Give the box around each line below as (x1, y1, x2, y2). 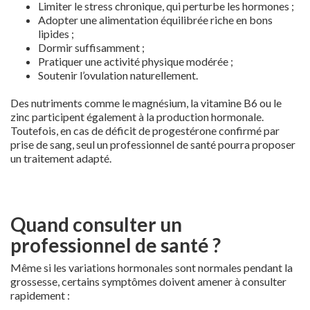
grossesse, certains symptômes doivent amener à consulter (10, 274, 286, 288)
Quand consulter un (10, 212, 182, 236)
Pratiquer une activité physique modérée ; (38, 54, 233, 68)
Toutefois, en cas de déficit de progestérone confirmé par (10, 123, 280, 137)
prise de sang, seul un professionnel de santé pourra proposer (10, 137, 295, 151)
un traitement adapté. (10, 151, 111, 165)
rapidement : (10, 288, 70, 302)
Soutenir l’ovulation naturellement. (38, 68, 198, 82)
